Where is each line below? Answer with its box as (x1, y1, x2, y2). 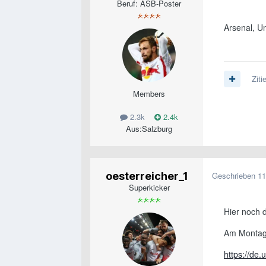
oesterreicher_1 (106, 169, 188, 182)
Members (133, 88, 165, 100)
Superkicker (128, 181, 170, 193)
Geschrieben (212, 169, 258, 181)
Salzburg (142, 122, 172, 134)
